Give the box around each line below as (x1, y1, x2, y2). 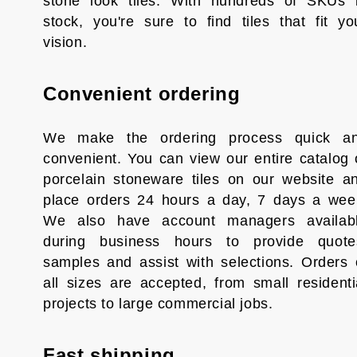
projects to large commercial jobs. (42, 296, 273, 312)
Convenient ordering (42, 83, 241, 104)
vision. (42, 34, 88, 50)
